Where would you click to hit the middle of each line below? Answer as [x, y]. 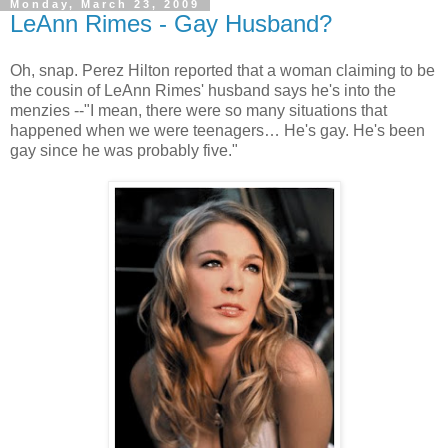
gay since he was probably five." [124, 151]
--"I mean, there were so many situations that [228, 111]
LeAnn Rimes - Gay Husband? [171, 23]
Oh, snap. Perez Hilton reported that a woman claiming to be [222, 71]
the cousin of [57, 91]
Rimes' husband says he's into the [273, 91]
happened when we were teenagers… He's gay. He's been [217, 131]
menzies [40, 111]
